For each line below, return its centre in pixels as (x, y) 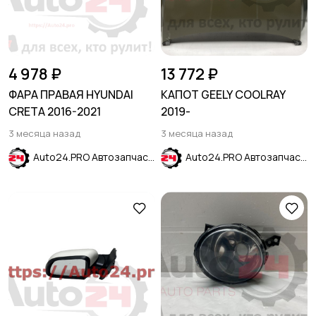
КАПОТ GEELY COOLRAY (223, 95)
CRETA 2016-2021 (55, 111)
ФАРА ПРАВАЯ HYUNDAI (71, 95)
